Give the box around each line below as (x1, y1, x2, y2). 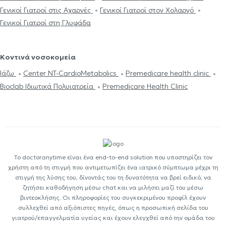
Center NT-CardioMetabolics (23, 69, 119, 78)
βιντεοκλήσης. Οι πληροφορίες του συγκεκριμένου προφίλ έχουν (20, 193, 206, 201)
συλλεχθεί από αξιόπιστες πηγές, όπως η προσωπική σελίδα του (18, 203, 208, 211)
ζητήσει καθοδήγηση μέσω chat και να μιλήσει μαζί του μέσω (23, 183, 203, 191)
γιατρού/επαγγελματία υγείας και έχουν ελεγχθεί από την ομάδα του (11, 213, 215, 221)
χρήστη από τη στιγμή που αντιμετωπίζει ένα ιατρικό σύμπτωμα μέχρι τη (8, 163, 218, 171)
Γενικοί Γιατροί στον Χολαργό (100, 5, 196, 15)
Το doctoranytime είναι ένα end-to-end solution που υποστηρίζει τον (14, 153, 212, 161)
